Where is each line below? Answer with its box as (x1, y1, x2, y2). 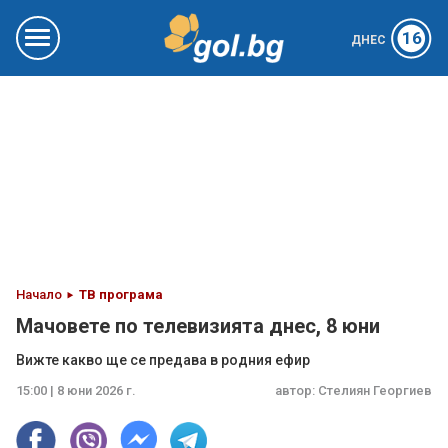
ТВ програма (79, 287, 163, 302)
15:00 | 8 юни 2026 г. (16, 383, 136, 398)
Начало (16, 287, 62, 302)
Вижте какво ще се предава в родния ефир (16, 352, 310, 368)
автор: (275, 383, 318, 398)
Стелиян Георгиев (318, 383, 432, 398)
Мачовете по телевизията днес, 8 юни (16, 314, 380, 338)
